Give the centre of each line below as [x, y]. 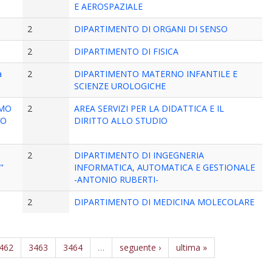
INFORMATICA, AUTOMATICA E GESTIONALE [165, 167]
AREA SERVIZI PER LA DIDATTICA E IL [149, 108]
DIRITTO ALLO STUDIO [121, 121]
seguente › [141, 247]
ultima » [192, 247]
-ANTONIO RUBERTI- [117, 179]
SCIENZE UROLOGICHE [120, 86]
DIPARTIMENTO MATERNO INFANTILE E [156, 74]
